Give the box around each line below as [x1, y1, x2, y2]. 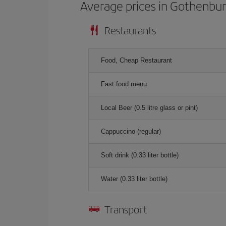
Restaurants [104, 23, 156, 37]
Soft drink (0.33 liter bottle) [101, 151, 179, 159]
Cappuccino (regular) [101, 128, 161, 135]
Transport [104, 202, 147, 216]
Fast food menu [101, 80, 147, 88]
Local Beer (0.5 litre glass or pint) [101, 104, 198, 111]
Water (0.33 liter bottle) [101, 175, 167, 183]
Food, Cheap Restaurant [101, 56, 172, 64]
